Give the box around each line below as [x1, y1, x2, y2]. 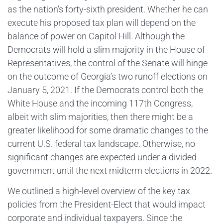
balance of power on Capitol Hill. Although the [7, 30, 185, 41]
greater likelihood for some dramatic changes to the [7, 124, 208, 135]
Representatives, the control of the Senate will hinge [7, 57, 208, 68]
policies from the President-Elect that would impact [7, 199, 206, 210]
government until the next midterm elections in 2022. [7, 165, 212, 176]
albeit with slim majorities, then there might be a [7, 111, 193, 122]
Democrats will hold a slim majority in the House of [7, 44, 205, 55]
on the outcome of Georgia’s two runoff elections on [7, 71, 208, 82]
